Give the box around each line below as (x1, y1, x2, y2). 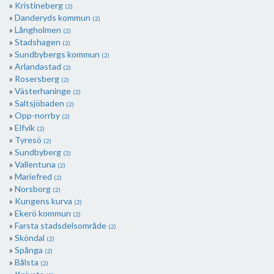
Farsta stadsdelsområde (15, 220, 108, 231)
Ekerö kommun (15, 208, 73, 218)
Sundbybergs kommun (15, 49, 102, 59)
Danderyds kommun (15, 12, 92, 23)
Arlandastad (15, 61, 63, 72)
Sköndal (15, 232, 46, 243)
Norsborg (15, 183, 53, 194)
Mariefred (15, 171, 54, 182)
